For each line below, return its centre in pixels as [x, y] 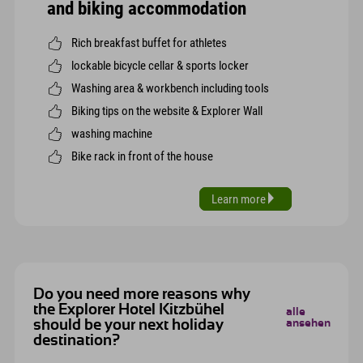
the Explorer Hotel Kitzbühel [128, 310]
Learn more [239, 199]
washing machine [112, 133]
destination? [76, 341]
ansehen [308, 324]
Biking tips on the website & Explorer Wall [167, 111]
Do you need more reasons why [141, 295]
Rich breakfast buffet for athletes [149, 43]
